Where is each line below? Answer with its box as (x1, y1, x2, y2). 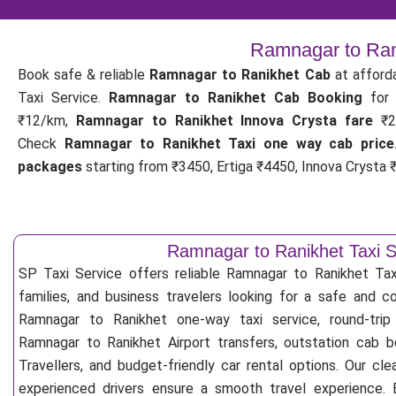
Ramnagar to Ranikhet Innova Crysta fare (75, 112, 374, 129)
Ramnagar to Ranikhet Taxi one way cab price (64, 135, 394, 152)
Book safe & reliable (18, 66, 150, 83)
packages (18, 158, 82, 175)
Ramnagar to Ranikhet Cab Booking (108, 89, 362, 106)
